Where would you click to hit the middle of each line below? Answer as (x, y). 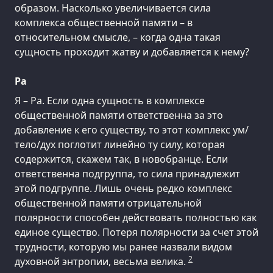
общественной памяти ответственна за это (119, 115)
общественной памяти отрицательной (108, 203)
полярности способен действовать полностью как (136, 218)
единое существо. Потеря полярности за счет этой (136, 232)
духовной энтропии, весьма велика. (101, 262)
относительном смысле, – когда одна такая (118, 37)
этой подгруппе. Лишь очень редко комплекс (123, 189)
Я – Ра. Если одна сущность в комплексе (110, 101)
